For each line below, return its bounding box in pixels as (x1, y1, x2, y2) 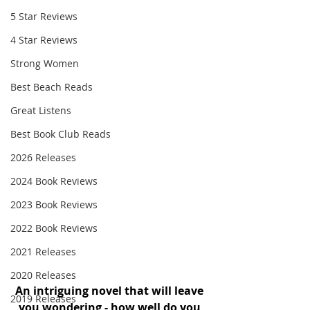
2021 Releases (10, 245, 76, 258)
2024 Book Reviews (10, 174, 98, 188)
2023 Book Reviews (10, 198, 98, 211)
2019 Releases (10, 292, 76, 305)
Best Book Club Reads (10, 127, 111, 140)
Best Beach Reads (10, 80, 93, 93)
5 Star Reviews (10, 10, 77, 23)
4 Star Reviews (10, 33, 77, 46)
